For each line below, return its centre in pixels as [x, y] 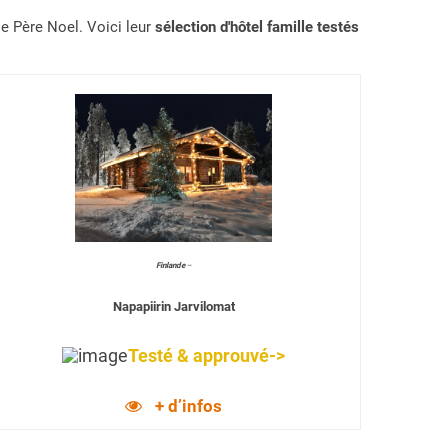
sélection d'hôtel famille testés [257, 27]
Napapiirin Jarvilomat [173, 306]
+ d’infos [188, 406]
